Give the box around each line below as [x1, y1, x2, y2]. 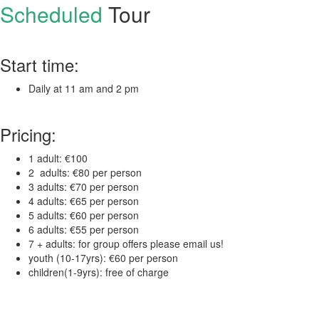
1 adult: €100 [28, 150, 88, 165]
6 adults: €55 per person [28, 221, 139, 236]
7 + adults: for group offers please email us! [28, 236, 224, 251]
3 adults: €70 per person [28, 179, 139, 194]
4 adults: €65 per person [28, 193, 139, 208]
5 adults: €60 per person [28, 207, 139, 222]
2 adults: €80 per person [28, 164, 142, 179]
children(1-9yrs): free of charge [28, 264, 169, 279]
